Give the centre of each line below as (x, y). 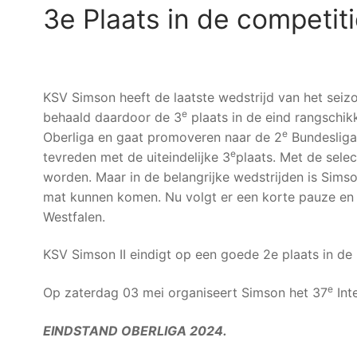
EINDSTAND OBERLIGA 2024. (135, 330)
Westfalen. (74, 216)
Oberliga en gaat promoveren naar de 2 (163, 137)
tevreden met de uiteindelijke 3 (137, 157)
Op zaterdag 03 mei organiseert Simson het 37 (185, 292)
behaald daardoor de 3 (112, 117)
